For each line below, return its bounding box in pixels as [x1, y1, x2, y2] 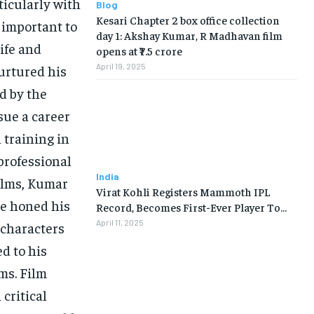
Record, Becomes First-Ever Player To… [95, 200, 287, 214]
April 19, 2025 [95, 60, 146, 71]
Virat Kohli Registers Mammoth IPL [95, 184, 271, 199]
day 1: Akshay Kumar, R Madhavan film [95, 27, 282, 42]
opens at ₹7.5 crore [95, 43, 182, 57]
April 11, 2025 [95, 217, 144, 228]
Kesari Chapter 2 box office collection [95, 12, 280, 27]
